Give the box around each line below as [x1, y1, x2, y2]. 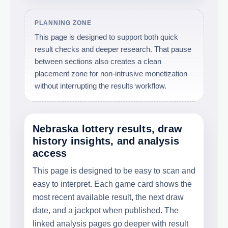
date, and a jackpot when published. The [33, 206, 179, 215]
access [33, 147, 67, 159]
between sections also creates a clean [35, 56, 161, 66]
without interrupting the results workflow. [35, 81, 166, 90]
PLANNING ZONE [35, 19, 92, 26]
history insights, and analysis [33, 135, 180, 147]
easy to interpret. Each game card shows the [33, 179, 192, 188]
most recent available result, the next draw [33, 192, 184, 202]
